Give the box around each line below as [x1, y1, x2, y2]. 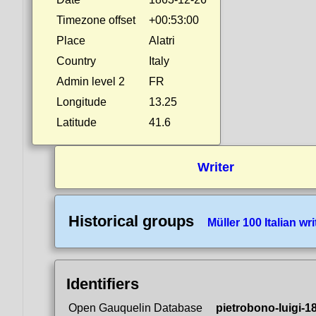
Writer [197, 160, 234, 174]
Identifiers [66, 275, 139, 293]
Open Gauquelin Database [68, 302, 202, 314]
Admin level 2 [56, 75, 125, 87]
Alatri [149, 35, 175, 47]
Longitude [56, 96, 107, 108]
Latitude [56, 116, 97, 128]
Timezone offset [56, 14, 135, 26]
